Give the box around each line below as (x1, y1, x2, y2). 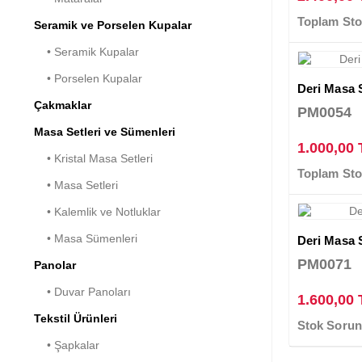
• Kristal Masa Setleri (34, 151, 153, 165)
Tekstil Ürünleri (34, 311, 117, 325)
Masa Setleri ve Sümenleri (34, 124, 175, 138)
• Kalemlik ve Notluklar (34, 204, 161, 218)
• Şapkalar (34, 338, 99, 351)
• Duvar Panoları (34, 284, 131, 298)
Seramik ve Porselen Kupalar (34, 18, 192, 32)
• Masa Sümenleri (34, 231, 137, 245)
